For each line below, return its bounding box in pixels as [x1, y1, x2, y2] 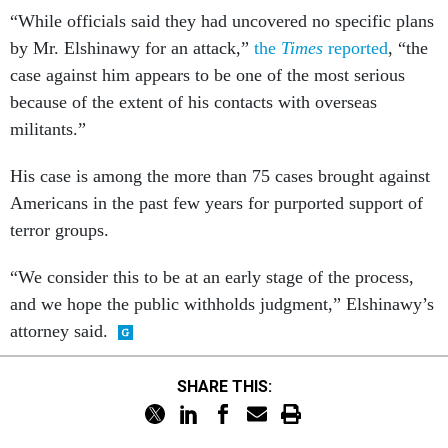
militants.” [10, 119, 86, 139]
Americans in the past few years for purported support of [10, 193, 423, 213]
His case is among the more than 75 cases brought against [10, 166, 430, 186]
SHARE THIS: [186, 376, 272, 396]
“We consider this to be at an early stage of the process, [10, 267, 414, 287]
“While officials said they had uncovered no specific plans [10, 11, 434, 31]
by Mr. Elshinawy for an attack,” [10, 38, 254, 58]
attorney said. [10, 321, 108, 341]
